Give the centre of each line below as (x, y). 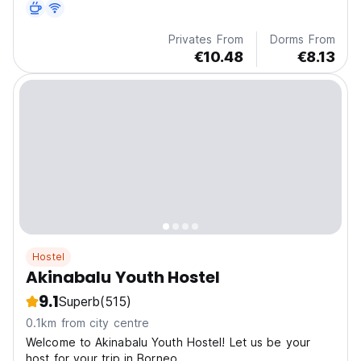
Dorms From (303, 39)
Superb (79, 302)
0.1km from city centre (88, 323)
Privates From (205, 39)
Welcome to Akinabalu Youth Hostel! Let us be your (168, 342)
